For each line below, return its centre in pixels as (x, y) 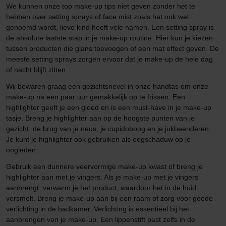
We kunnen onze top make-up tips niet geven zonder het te (101, 6)
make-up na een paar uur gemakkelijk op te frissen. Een (96, 97)
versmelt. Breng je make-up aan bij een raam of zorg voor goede (109, 198)
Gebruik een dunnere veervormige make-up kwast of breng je (104, 166)
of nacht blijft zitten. (37, 69)
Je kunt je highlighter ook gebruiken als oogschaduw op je (98, 139)
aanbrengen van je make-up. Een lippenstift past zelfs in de (101, 219)
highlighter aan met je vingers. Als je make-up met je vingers (102, 177)
